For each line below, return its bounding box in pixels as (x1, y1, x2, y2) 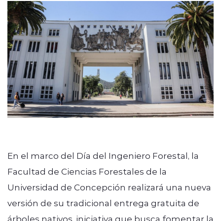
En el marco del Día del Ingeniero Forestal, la (7, 149, 199, 161)
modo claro (60, 41, 105, 52)
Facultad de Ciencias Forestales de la (7, 165, 167, 177)
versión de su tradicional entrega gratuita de (7, 197, 199, 208)
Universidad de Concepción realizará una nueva (7, 181, 211, 192)
